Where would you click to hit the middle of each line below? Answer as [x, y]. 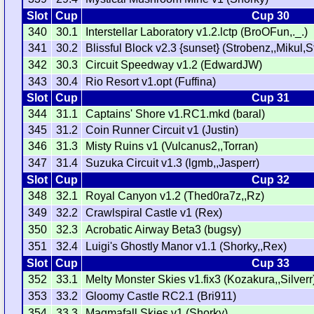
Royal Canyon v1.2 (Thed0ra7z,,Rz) [175, 196]
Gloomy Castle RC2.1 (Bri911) [161, 296]
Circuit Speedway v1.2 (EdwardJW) [174, 65]
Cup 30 [270, 16]
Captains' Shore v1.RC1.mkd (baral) [176, 114]
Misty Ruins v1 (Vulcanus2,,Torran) [172, 146]
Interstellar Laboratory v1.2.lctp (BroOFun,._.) [197, 32]
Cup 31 [270, 98]
